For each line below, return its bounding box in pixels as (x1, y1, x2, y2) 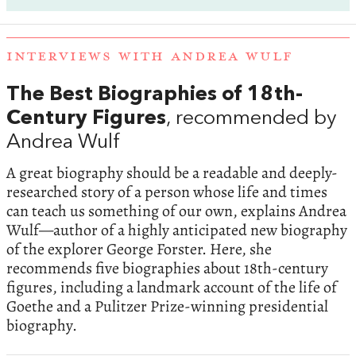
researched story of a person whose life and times (6, 180, 327, 203)
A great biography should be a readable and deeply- (6, 161, 338, 184)
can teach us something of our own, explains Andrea (6, 199, 346, 222)
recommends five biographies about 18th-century (6, 257, 328, 279)
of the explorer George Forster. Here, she (6, 238, 272, 260)
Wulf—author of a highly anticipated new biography (6, 219, 347, 241)
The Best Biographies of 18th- (6, 85, 303, 106)
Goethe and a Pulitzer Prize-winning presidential (6, 295, 328, 317)
